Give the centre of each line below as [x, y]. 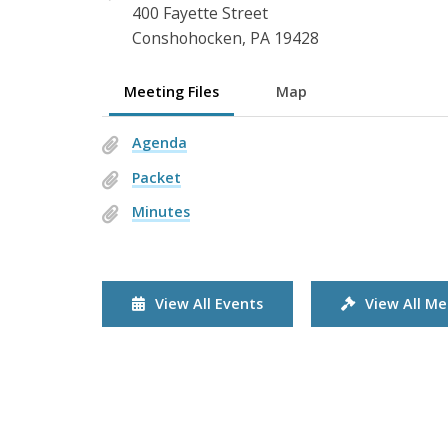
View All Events [209, 303]
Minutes [161, 212]
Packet [156, 177]
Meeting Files [172, 91]
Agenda [159, 143]
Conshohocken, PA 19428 [225, 37]
